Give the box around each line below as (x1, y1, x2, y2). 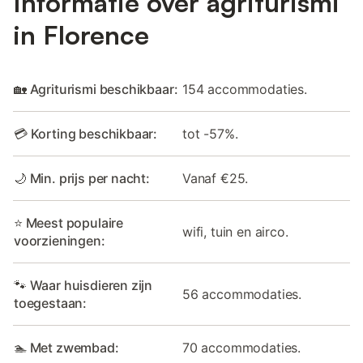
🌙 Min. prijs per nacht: (14, 169, 150, 186)
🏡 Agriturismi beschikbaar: (14, 80, 178, 97)
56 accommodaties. (182, 285, 302, 302)
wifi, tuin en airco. (182, 223, 288, 240)
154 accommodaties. (182, 80, 307, 97)
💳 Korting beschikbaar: (14, 125, 158, 142)
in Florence (13, 18, 149, 51)
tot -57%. (182, 125, 238, 142)
